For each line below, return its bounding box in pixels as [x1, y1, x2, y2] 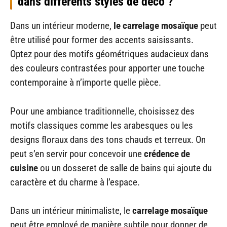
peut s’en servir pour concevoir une [10, 147, 142, 160]
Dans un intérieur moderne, [10, 20, 111, 32]
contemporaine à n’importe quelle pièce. [10, 77, 161, 89]
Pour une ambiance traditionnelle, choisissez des [10, 105, 195, 117]
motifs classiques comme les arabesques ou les [10, 119, 193, 131]
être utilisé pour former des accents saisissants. [10, 34, 194, 46]
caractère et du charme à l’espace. [10, 176, 140, 188]
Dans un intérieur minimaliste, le [10, 205, 132, 217]
